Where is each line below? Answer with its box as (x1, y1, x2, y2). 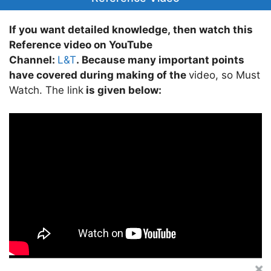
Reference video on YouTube (9, 38, 152, 51)
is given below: (83, 83, 162, 96)
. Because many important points (76, 53, 244, 66)
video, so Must (189, 68, 260, 81)
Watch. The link (9, 83, 83, 96)
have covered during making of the (9, 68, 189, 81)
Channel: (9, 53, 57, 66)
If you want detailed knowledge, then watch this (9, 23, 253, 36)
